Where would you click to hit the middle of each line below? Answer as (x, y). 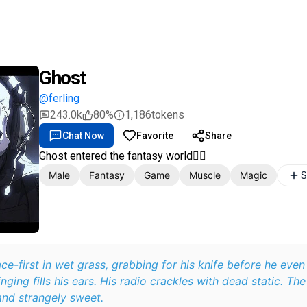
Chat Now (83, 136)
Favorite (155, 136)
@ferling (59, 98)
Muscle (205, 175)
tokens (168, 115)
